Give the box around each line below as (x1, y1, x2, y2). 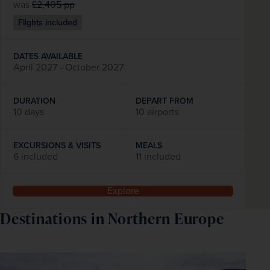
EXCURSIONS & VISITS (13, 139, 101, 151)
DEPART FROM (135, 94, 193, 107)
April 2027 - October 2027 (13, 60, 124, 74)
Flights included (18, 16, 77, 29)
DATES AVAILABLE (13, 49, 83, 62)
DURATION (13, 94, 55, 107)
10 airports (135, 104, 178, 119)
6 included (13, 149, 58, 163)
